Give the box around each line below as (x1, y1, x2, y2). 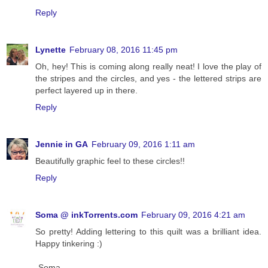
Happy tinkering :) (35, 239, 102, 249)
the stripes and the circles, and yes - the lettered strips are (35, 74, 261, 84)
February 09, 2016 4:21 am (141, 210, 245, 220)
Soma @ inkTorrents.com (35, 210, 138, 220)
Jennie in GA (35, 139, 88, 150)
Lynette (35, 45, 66, 55)
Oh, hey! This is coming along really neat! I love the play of (35, 62, 261, 72)
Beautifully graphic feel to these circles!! (35, 156, 185, 166)
